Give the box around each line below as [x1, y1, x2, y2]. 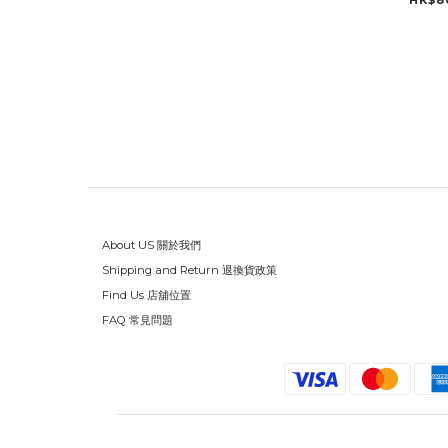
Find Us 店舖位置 [102, 288, 191, 303]
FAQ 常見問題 [102, 313, 173, 328]
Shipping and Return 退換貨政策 [102, 263, 277, 278]
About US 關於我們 [102, 238, 201, 253]
